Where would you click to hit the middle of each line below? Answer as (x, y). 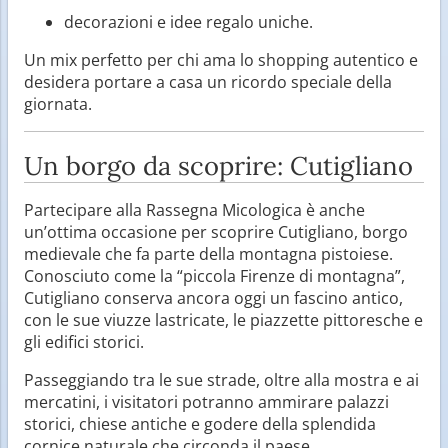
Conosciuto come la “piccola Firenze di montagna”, (214, 275)
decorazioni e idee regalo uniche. (188, 21)
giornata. (58, 103)
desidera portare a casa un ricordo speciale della (208, 81)
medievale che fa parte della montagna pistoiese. (208, 253)
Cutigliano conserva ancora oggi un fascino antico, (213, 297)
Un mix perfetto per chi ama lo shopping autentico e (221, 59)
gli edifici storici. (84, 341)
